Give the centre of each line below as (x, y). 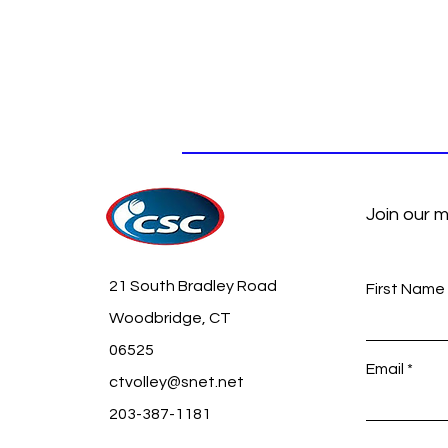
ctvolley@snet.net (176, 382)
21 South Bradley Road (192, 286)
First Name (406, 289)
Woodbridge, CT (169, 318)
